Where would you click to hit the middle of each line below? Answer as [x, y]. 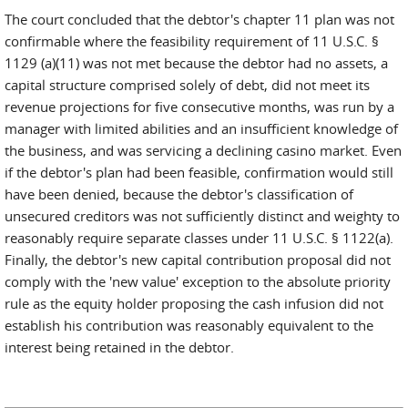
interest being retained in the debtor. [119, 347]
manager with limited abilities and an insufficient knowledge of [201, 128]
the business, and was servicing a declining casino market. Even [203, 150]
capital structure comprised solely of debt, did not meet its [187, 85]
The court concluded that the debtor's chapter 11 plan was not [199, 19]
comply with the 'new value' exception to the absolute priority [198, 281]
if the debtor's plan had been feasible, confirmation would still [199, 172]
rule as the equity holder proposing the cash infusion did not [194, 303]
